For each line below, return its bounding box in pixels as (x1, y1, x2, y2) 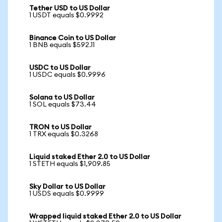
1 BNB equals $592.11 (29, 42, 95, 49)
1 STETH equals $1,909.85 (29, 161, 111, 167)
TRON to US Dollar (29, 124, 92, 131)
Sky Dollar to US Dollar (29, 183, 106, 190)
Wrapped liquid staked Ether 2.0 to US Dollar (29, 213, 181, 220)
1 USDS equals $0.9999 (29, 190, 104, 197)
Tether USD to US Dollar (29, 5, 110, 12)
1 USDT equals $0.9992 (29, 12, 104, 19)
